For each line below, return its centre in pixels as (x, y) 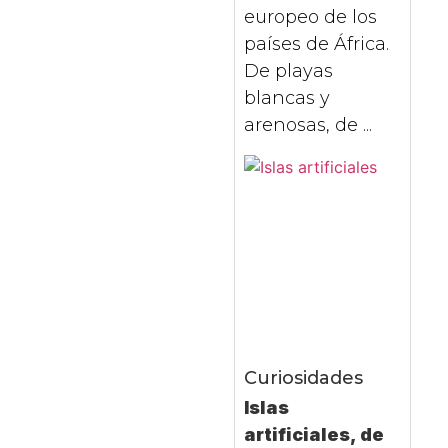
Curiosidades (303, 378)
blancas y (286, 98)
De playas (288, 71)
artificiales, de (313, 435)
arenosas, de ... (307, 125)
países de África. (316, 44)
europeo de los (310, 17)
